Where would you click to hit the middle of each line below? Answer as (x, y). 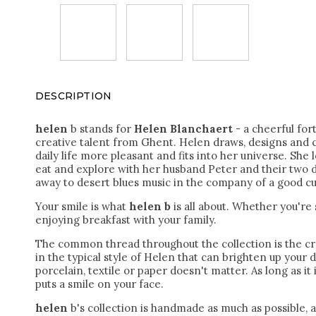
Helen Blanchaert (183, 129)
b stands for (102, 129)
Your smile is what (81, 206)
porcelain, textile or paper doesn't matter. (142, 271)
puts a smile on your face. (99, 284)
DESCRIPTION (74, 96)
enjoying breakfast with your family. (126, 220)
